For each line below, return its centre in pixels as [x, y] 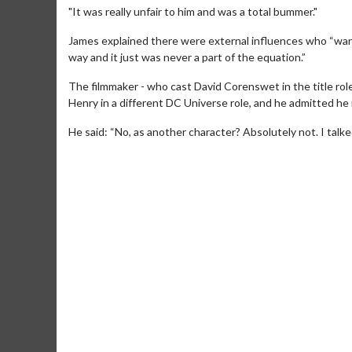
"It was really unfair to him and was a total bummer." [193, 11]
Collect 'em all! [288, 252]
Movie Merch [297, 232]
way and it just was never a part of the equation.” [187, 57]
